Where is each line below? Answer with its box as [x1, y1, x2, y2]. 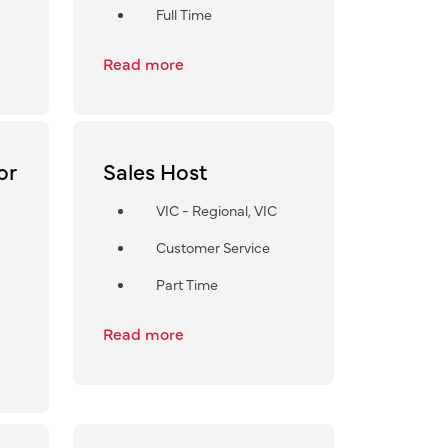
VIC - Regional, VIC [155, 199, 277, 220]
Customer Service [155, 236, 270, 257]
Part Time [155, 273, 218, 294]
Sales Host [102, 154, 207, 186]
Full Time [155, 3, 212, 24]
